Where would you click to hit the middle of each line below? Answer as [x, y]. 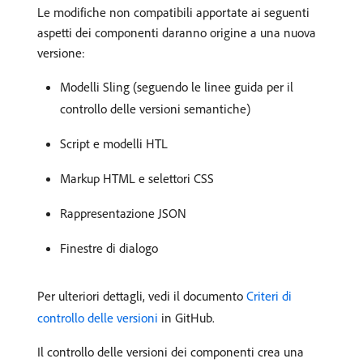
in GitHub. [186, 318]
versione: [61, 53]
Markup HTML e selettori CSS [137, 178]
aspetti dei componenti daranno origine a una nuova [177, 32]
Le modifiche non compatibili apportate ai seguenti [173, 12]
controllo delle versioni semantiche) [155, 109]
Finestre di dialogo [109, 248]
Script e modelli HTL [114, 143]
